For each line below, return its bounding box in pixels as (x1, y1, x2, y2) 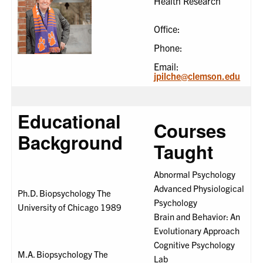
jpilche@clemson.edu (154, 70, 241, 82)
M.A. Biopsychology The (18, 248, 109, 260)
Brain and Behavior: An (154, 211, 241, 222)
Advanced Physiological (154, 183, 245, 194)
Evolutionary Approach (154, 225, 240, 237)
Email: (154, 60, 180, 73)
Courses (154, 117, 227, 144)
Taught (154, 139, 214, 166)
